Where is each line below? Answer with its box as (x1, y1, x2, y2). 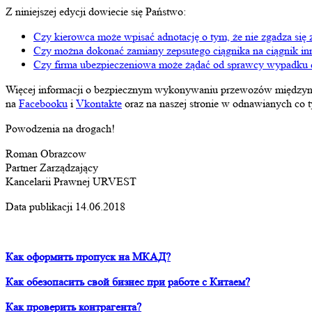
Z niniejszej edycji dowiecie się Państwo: (6, 4, 186, 18)
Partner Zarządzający (6, 160, 98, 174)
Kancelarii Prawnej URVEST (6, 174, 136, 188)
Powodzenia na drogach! (6, 121, 115, 135)
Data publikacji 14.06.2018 (6, 199, 125, 213)
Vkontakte (76, 96, 122, 110)
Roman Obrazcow (6, 146, 86, 160)
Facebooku (19, 96, 68, 110)
